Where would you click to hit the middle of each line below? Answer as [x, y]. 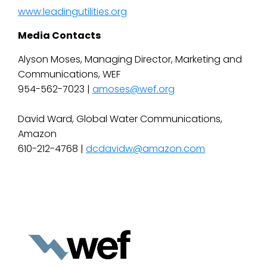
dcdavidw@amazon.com [145, 149]
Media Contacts [59, 35]
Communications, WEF [69, 74]
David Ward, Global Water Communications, [120, 119]
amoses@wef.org [133, 89]
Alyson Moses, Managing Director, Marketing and [130, 59]
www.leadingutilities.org [72, 12]
